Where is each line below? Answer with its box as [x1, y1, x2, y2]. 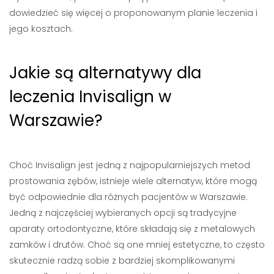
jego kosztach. [9, 22, 73, 35]
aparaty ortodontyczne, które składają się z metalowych [9, 222, 255, 235]
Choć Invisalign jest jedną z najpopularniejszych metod [9, 158, 250, 171]
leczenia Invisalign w [9, 85, 171, 108]
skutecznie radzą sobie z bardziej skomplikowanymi [9, 254, 235, 267]
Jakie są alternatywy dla [9, 61, 201, 84]
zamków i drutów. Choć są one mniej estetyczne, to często [9, 238, 265, 251]
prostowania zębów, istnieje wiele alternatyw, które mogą [9, 174, 257, 187]
